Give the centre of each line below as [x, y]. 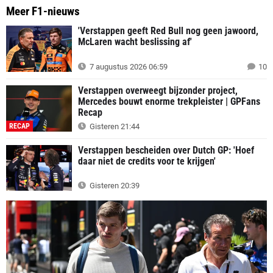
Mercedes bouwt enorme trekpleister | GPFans [169, 102]
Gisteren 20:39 [114, 186]
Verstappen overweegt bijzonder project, [158, 91]
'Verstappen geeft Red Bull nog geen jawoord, [168, 31]
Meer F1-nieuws [43, 12]
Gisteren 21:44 [114, 126]
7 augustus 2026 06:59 [128, 67]
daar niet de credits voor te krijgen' [147, 161]
